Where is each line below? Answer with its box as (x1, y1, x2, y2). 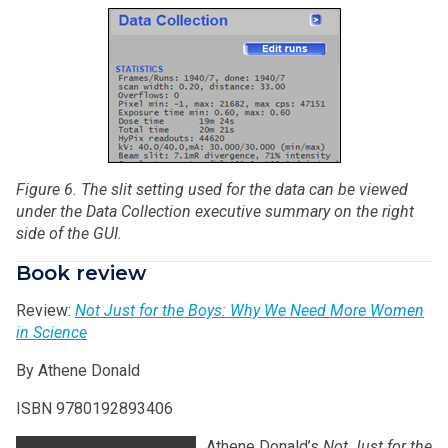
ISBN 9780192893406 (16, 398, 173, 418)
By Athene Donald (16, 360, 140, 380)
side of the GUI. (16, 223, 122, 243)
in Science (16, 322, 87, 342)
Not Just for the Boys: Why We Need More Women (75, 300, 424, 320)
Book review (16, 260, 146, 285)
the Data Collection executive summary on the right (60, 201, 414, 221)
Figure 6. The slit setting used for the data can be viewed (16, 179, 408, 199)
